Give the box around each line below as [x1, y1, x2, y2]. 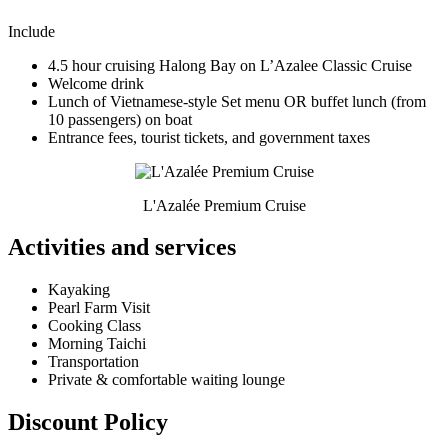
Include [8, 22, 55, 40]
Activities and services [8, 234, 236, 261]
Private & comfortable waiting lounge [48, 371, 285, 389]
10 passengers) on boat [48, 110, 192, 128]
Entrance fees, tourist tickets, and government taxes [48, 128, 370, 146]
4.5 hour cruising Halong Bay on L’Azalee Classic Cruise [48, 56, 412, 74]
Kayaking [48, 281, 110, 299]
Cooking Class [48, 317, 141, 335]
